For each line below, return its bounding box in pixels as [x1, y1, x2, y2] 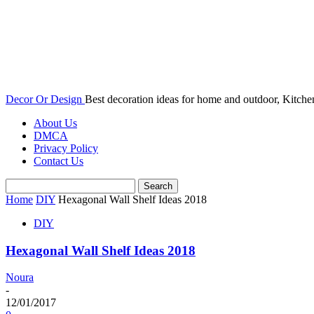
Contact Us [34, 155, 83, 167]
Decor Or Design [6, 93, 82, 105]
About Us [34, 117, 77, 129]
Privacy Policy [34, 142, 98, 154]
